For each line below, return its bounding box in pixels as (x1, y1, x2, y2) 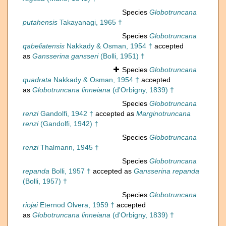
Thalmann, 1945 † (38, 143, 99, 152)
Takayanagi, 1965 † (58, 18, 122, 27)
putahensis (23, 18, 58, 27)
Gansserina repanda (134, 167, 199, 176)
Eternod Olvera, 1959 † (38, 201, 115, 209)
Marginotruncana (136, 109, 191, 118)
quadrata (23, 76, 51, 84)
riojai (23, 201, 38, 209)
